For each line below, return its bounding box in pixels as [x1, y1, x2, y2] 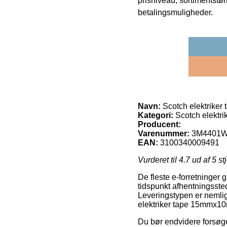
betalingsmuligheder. [138, 8, 213, 17]
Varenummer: [138, 129, 190, 138]
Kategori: [138, 110, 173, 120]
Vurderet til [138, 155, 179, 164]
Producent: [138, 120, 181, 129]
